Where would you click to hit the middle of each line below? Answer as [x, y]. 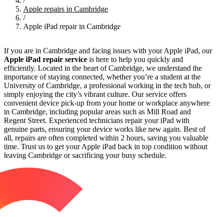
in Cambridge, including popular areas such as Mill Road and [97, 111]
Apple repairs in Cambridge [66, 9]
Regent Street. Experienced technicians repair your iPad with [97, 120]
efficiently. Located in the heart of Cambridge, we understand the [103, 68]
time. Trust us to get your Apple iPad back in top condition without [106, 146]
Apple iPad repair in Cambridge [72, 26]
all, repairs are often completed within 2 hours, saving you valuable [106, 138]
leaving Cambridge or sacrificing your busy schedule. [85, 155]
